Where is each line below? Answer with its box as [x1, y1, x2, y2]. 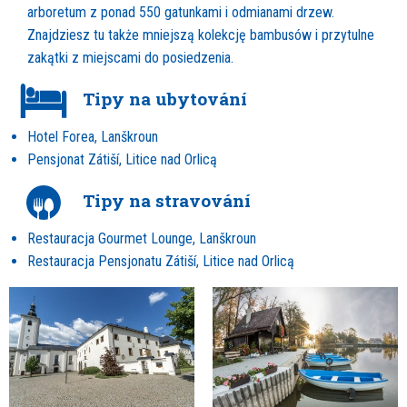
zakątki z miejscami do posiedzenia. [27, 48, 233, 66]
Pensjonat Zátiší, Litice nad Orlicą [27, 150, 217, 168]
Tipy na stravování [78, 188, 251, 212]
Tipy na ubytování [78, 86, 247, 110]
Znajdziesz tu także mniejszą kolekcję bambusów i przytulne [27, 25, 374, 44]
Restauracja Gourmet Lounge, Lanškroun [27, 229, 256, 247]
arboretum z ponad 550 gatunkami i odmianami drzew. [27, 3, 334, 21]
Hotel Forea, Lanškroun [27, 127, 158, 145]
